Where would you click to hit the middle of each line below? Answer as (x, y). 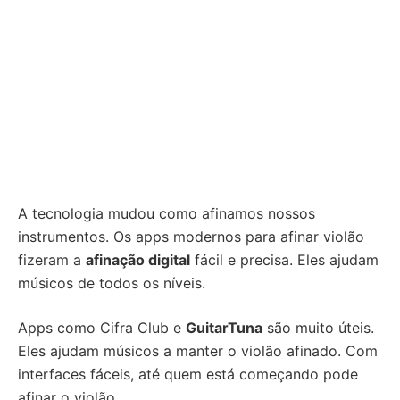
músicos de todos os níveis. (112, 283)
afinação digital (138, 260)
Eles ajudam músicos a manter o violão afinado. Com (198, 351)
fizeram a (52, 260)
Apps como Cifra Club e (102, 328)
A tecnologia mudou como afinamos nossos (167, 213)
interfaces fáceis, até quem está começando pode (188, 374)
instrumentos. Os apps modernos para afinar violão (191, 237)
